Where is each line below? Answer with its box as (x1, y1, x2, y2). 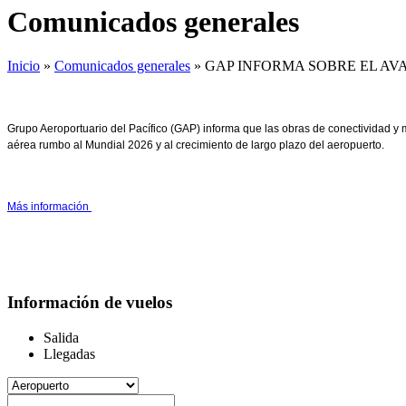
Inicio (7, 58, 40, 74)
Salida (43, 329, 79, 345)
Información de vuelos (7, 293, 172, 313)
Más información (7, 200, 92, 214)
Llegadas (43, 345, 95, 362)
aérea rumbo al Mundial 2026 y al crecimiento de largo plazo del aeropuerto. (7, 139, 384, 152)
